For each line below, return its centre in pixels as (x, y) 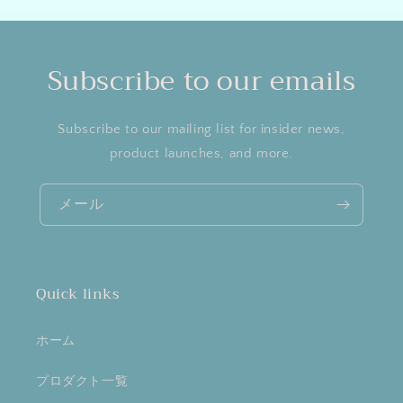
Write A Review (85, 357)
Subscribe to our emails (201, 81)
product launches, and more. (201, 153)
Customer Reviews (112, 308)
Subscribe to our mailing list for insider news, (201, 129)
